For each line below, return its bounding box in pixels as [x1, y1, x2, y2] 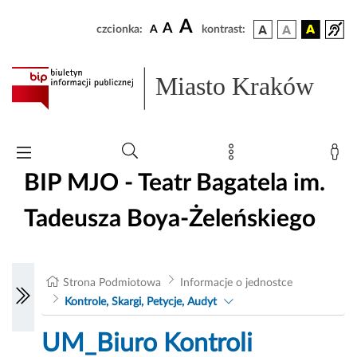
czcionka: [96, 24, 143, 35]
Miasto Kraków [155, 72, 315, 101]
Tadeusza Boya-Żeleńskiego [24, 206, 316, 231]
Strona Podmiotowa [63, 277, 162, 289]
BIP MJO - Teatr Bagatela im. [24, 171, 325, 195]
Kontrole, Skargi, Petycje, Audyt [64, 296, 217, 308]
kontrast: [202, 24, 245, 35]
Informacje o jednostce [179, 277, 292, 289]
